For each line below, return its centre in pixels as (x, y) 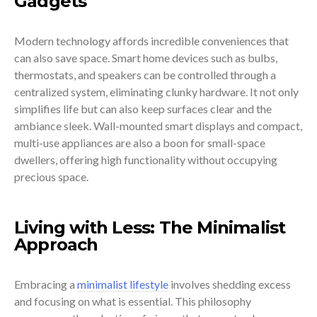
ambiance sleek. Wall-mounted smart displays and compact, (158, 125)
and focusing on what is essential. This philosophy (133, 301)
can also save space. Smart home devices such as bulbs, (146, 57)
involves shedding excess (230, 284)
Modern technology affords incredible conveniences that (151, 40)
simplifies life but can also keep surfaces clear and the (143, 108)
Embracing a (46, 284)
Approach (56, 244)
